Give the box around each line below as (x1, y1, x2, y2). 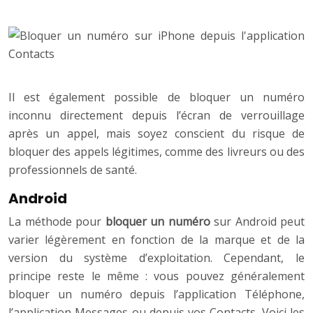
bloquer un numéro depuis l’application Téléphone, (8, 286, 305, 303)
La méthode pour (8, 214, 105, 230)
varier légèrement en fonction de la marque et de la (8, 232, 305, 248)
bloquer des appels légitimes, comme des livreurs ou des (8, 144, 305, 160)
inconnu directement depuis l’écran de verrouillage (8, 108, 305, 124)
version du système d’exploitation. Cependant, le (8, 250, 305, 266)
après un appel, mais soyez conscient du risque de (8, 126, 305, 142)
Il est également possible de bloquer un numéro (8, 89, 305, 105)
